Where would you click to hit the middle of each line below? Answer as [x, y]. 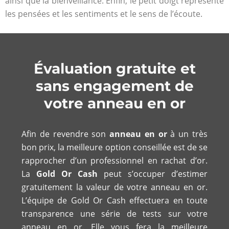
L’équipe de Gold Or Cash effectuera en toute [114, 200]
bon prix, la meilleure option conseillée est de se [114, 147]
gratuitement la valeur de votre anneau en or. [114, 187]
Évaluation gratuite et [114, 68]
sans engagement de [114, 86]
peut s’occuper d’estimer [153, 174]
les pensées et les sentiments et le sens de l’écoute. [104, 14]
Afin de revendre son [66, 134]
